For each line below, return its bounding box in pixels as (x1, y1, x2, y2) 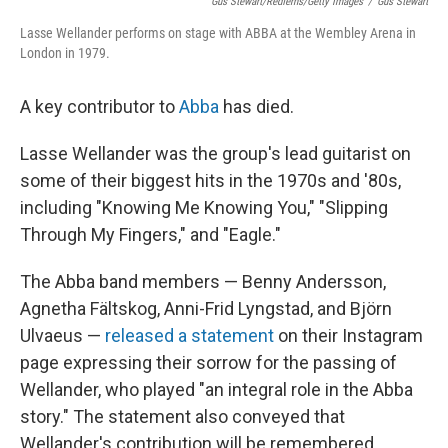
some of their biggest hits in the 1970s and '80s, (20, 169, 401, 191)
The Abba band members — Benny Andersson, (20, 270, 386, 292)
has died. (219, 95, 294, 117)
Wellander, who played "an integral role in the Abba (20, 378, 413, 400)
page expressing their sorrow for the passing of (20, 351, 397, 373)
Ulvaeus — (20, 324, 105, 346)
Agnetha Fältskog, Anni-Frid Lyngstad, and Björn (20, 297, 392, 319)
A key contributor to (20, 95, 179, 117)
